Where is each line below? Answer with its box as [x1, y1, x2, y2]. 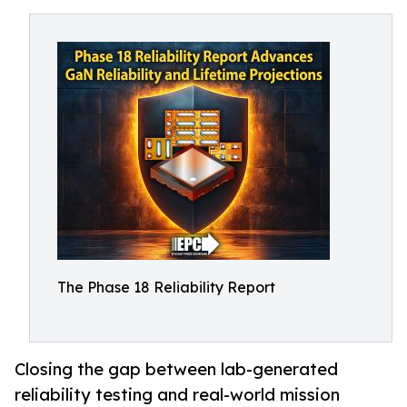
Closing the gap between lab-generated [15, 359, 338, 380]
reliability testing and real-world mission [15, 384, 340, 405]
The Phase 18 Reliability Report [57, 278, 275, 296]
